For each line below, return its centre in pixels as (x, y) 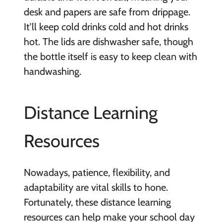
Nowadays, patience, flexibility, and (97, 173)
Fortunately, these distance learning (97, 202)
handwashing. (52, 72)
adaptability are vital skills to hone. (96, 188)
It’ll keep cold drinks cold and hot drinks (106, 27)
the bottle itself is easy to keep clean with (110, 57)
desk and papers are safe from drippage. (107, 12)
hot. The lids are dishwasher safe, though (108, 42)
